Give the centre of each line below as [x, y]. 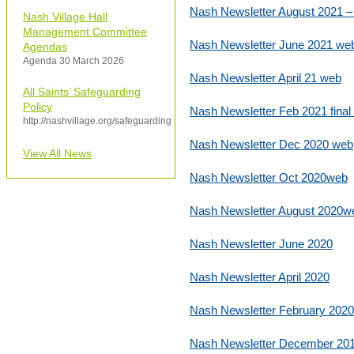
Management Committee [85, 32]
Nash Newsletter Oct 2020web [269, 178]
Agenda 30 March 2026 [73, 61]
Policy [38, 107]
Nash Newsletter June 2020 [261, 244]
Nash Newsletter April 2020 [260, 277]
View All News [57, 153]
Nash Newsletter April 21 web [265, 78]
